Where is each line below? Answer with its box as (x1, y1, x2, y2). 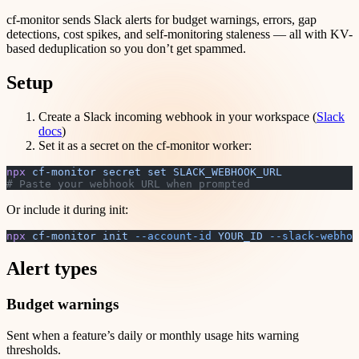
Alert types (6, 258, 97, 280)
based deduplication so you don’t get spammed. (6, 42, 246, 56)
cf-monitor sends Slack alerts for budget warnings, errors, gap (6, 13, 317, 27)
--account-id (128, 230, 212, 243)
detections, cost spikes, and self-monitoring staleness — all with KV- (6, 27, 353, 42)
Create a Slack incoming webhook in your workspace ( (38, 110, 317, 124)
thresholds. (6, 342, 61, 357)
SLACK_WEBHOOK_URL (167, 166, 282, 179)
